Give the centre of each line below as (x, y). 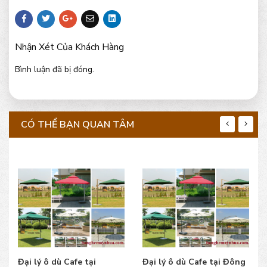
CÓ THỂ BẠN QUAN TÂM (77, 125)
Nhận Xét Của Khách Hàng (69, 47)
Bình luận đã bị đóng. (55, 70)
